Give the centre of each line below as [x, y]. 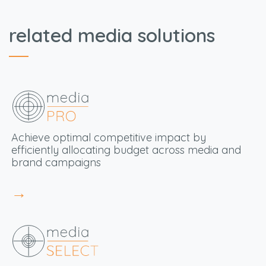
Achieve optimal [52, 137]
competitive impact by [150, 137]
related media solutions [112, 35]
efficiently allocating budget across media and [126, 150]
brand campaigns [56, 162]
